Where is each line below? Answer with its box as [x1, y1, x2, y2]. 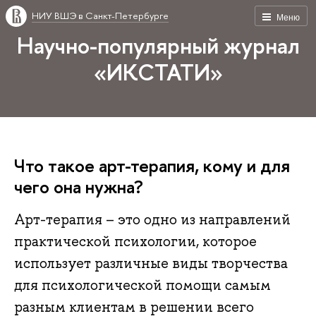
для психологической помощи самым [14, 276, 271, 295]
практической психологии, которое [14, 232, 257, 251]
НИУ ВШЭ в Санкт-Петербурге [32, 9, 169, 22]
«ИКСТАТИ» [93, 56, 223, 87]
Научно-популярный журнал [16, 30, 300, 61]
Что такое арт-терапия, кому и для [14, 153, 290, 178]
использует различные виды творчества [14, 254, 288, 273]
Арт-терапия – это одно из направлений [14, 210, 291, 229]
